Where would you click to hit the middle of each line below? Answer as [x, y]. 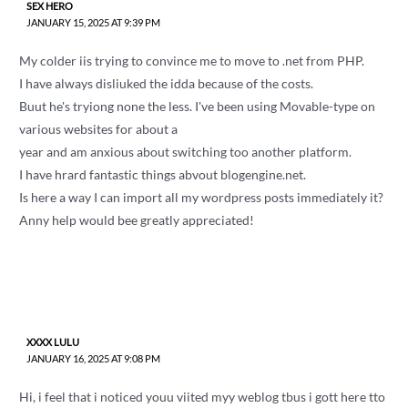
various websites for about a [99, 129]
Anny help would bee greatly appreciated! [137, 220]
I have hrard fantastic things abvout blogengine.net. [163, 175]
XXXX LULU [52, 342]
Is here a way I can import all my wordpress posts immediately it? [202, 198]
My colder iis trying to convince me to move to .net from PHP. [192, 61]
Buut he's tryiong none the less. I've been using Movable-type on [198, 107]
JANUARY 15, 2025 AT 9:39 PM [93, 23]
